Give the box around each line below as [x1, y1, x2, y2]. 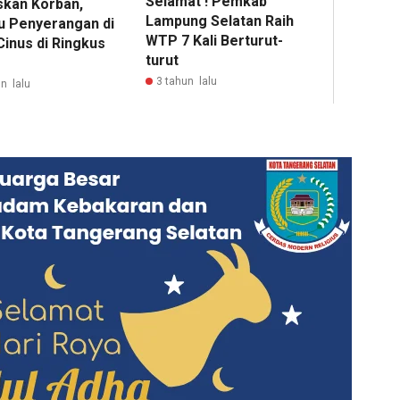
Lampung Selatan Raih [146, 12, 295, 30]
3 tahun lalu [156, 75, 218, 88]
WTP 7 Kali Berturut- [146, 32, 284, 50]
